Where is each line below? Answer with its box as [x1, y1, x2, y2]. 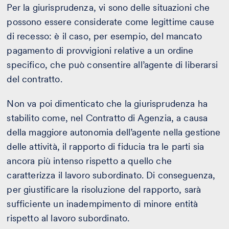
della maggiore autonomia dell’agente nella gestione [7, 126, 221, 138]
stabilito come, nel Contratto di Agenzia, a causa [7, 112, 208, 123]
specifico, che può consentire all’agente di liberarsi [7, 59, 218, 70]
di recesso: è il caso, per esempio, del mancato [7, 30, 202, 41]
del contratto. [7, 73, 62, 84]
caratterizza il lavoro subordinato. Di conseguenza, [7, 169, 216, 180]
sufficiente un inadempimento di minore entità [7, 198, 198, 209]
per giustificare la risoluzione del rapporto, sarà [7, 184, 201, 195]
